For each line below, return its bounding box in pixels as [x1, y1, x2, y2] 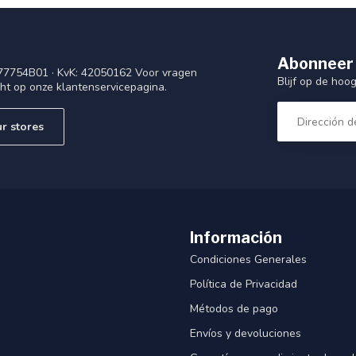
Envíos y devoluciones [190, 325, 301, 341]
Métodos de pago [190, 300, 278, 316]
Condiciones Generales [190, 251, 307, 267]
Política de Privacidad [190, 276, 297, 292]
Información [190, 227, 282, 247]
